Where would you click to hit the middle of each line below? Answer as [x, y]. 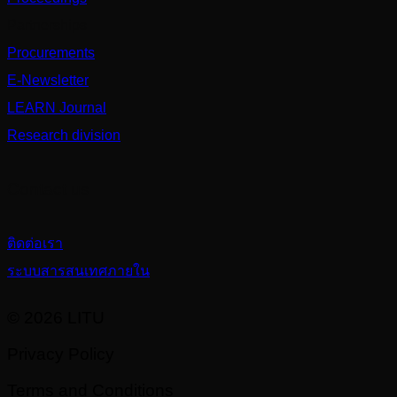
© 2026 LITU [56, 318]
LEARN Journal [57, 108]
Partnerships [47, 26]
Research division [64, 136]
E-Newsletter [48, 81]
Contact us [48, 189]
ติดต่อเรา [35, 244]
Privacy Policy [61, 354]
